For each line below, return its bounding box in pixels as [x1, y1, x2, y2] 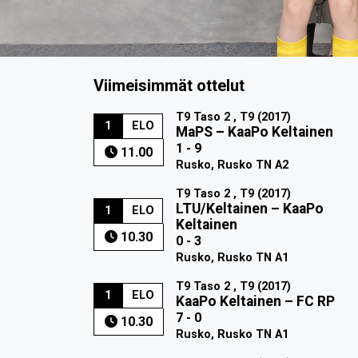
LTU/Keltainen [175, 200, 268, 217]
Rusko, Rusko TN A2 [175, 157, 288, 172]
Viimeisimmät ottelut [93, 75, 245, 95]
